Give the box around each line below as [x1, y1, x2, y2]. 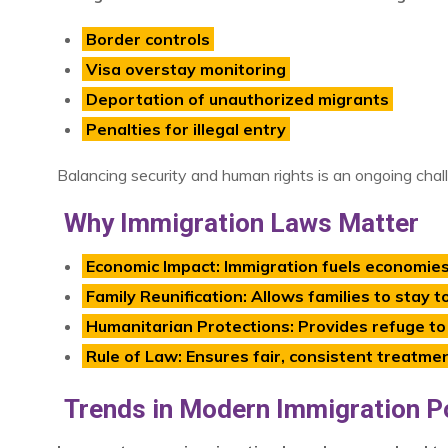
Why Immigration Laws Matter [63, 208, 419, 239]
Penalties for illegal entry [86, 119, 286, 140]
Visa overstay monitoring [86, 59, 286, 80]
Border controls [86, 29, 210, 50]
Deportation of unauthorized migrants [86, 89, 389, 110]
